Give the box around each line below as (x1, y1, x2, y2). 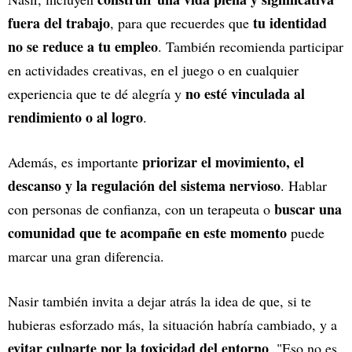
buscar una (274, 198, 342, 219)
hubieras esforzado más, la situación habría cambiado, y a (8, 314, 337, 334)
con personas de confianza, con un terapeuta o (8, 199, 274, 218)
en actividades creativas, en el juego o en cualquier (8, 60, 299, 79)
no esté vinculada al (185, 82, 305, 104)
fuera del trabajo (8, 12, 110, 33)
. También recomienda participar (158, 36, 343, 56)
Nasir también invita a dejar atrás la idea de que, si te (8, 291, 311, 310)
